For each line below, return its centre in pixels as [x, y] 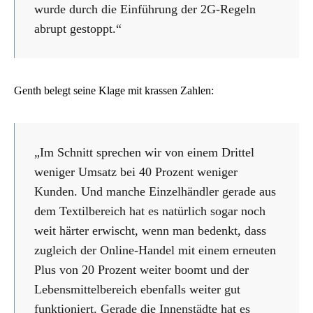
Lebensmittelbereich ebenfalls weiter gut [137, 290]
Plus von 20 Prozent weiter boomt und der [141, 270]
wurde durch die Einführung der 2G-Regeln [145, 9]
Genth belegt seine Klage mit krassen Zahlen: [114, 91]
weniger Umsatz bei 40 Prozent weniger [136, 172]
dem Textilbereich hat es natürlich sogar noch [150, 211]
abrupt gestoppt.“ [78, 29]
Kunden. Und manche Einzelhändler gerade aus [155, 192]
